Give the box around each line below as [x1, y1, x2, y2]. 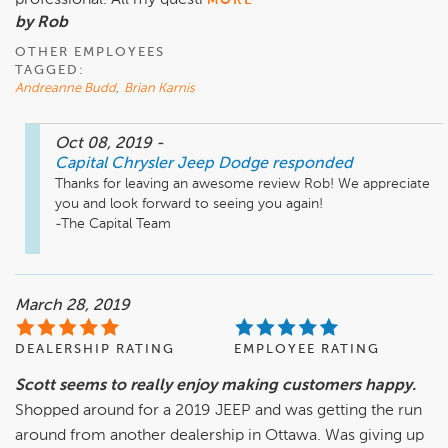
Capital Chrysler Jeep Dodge [55, 156, 268, 173]
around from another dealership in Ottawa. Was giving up [15, 428, 424, 445]
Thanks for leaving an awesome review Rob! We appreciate [55, 177, 430, 192]
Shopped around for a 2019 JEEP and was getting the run [15, 403, 422, 420]
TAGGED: [15, 64, 85, 78]
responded [272, 156, 353, 173]
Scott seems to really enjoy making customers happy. [15, 378, 416, 395]
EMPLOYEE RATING [234, 343, 380, 357]
